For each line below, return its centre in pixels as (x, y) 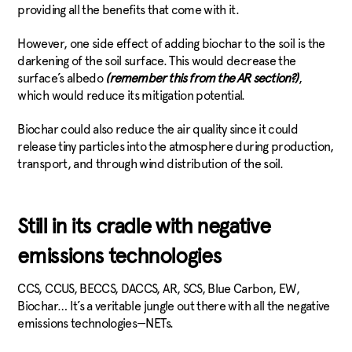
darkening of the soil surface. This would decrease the (157, 60)
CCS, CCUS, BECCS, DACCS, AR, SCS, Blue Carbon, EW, (158, 289)
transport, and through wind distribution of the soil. (152, 163)
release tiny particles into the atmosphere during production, (176, 146)
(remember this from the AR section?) (202, 78)
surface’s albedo (62, 78)
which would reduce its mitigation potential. (131, 95)
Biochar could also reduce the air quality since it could (158, 129)
